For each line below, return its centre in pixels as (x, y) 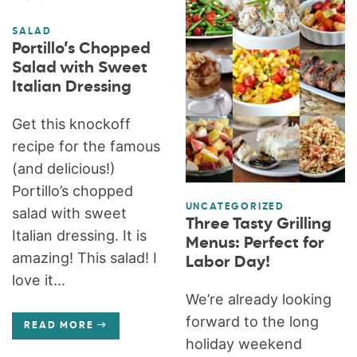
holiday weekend (243, 343)
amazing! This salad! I (85, 257)
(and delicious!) (64, 168)
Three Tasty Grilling (258, 224)
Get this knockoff (72, 124)
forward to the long (252, 321)
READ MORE (59, 326)
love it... (39, 280)
